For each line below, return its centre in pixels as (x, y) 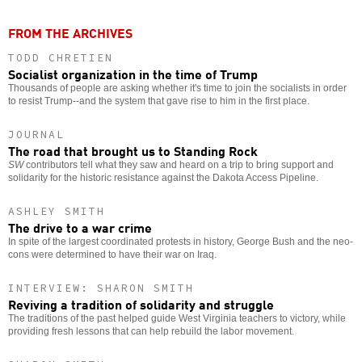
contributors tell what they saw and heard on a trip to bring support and (179, 164)
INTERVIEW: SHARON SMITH (101, 288)
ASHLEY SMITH (57, 211)
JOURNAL (36, 134)
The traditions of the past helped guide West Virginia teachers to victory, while (177, 318)
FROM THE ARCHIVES (70, 32)
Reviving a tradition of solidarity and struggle (141, 303)
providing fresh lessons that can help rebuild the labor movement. (151, 331)
